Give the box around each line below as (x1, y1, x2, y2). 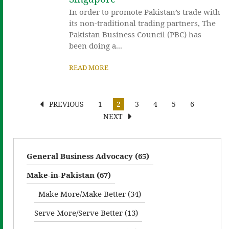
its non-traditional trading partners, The (69, 17, 216, 28)
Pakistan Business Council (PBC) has (69, 29, 202, 39)
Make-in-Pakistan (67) (27, 169, 111, 180)
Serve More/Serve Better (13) (34, 207, 138, 218)
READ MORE (69, 62, 109, 72)
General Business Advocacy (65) (27, 150, 149, 161)
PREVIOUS (49, 99, 84, 109)
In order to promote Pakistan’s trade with (69, 6, 221, 17)
